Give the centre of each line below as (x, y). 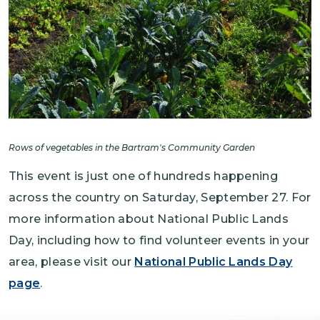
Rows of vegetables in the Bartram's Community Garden (132, 148)
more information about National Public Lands (149, 219)
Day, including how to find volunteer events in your (159, 241)
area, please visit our (72, 262)
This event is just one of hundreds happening (144, 176)
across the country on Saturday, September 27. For (160, 198)
